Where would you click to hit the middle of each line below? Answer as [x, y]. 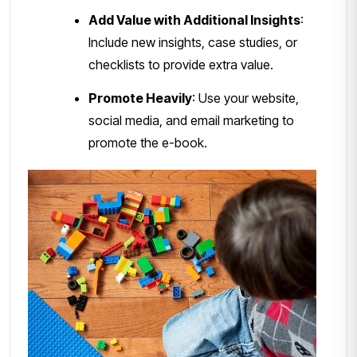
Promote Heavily [140, 98]
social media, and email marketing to [191, 120]
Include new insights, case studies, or [193, 42]
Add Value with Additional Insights [194, 20]
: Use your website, [245, 98]
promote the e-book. [148, 142]
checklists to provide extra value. [181, 64]
